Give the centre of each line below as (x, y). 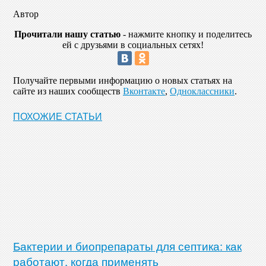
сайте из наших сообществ (68, 91)
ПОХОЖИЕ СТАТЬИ (58, 116)
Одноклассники (202, 91)
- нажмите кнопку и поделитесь (186, 34)
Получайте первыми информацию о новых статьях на (123, 80)
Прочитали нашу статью (67, 34)
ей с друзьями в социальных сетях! (133, 45)
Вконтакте (144, 91)
